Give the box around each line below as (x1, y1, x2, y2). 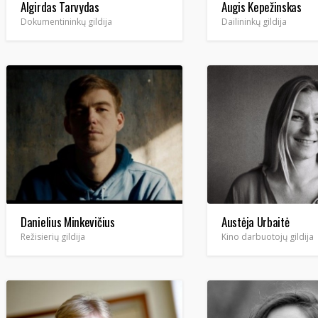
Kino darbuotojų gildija (221, 231, 314, 243)
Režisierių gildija (21, 231, 85, 243)
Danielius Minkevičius (21, 213, 115, 231)
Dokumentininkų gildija (21, 16, 112, 28)
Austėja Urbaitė (221, 213, 290, 231)
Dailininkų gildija (221, 16, 287, 28)
